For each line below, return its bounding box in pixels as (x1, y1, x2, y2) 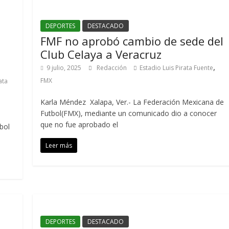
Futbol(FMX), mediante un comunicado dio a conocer (40, 108, 217, 118)
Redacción (97, 63, 129, 72)
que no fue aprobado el (40, 120, 119, 129)
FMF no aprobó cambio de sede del (40, 33, 224, 49)
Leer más (45, 141, 73, 150)
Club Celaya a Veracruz (40, 47, 165, 62)
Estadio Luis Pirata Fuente (140, 63, 214, 72)
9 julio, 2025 (47, 63, 82, 72)
